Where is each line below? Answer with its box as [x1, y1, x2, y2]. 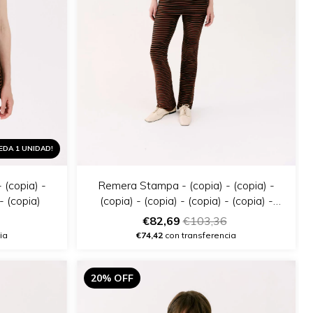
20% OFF [91, 271, 133, 284]
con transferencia [163, 229, 236, 240]
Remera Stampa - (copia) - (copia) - [98, 177, 275, 192]
